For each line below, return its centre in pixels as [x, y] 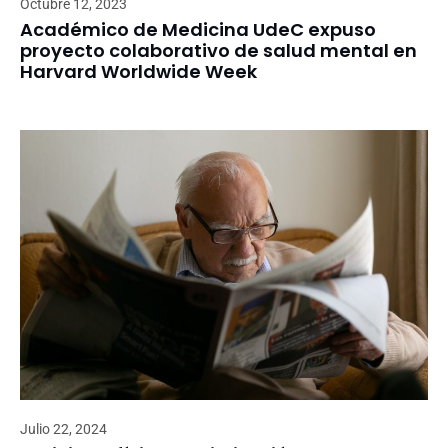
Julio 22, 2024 [63, 428]
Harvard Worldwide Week [138, 71]
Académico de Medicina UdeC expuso [198, 29]
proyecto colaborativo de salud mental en [218, 50]
